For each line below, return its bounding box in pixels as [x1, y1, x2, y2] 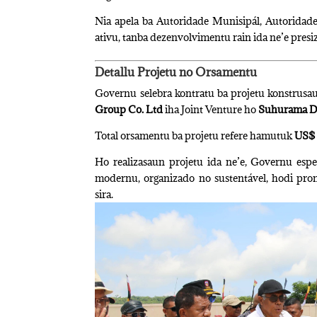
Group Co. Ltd [95, 103, 163, 117]
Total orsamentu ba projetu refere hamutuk [95, 129, 295, 143]
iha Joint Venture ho [163, 103, 259, 117]
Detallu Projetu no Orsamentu [95, 64, 258, 81]
